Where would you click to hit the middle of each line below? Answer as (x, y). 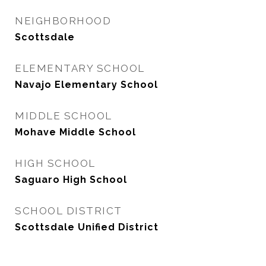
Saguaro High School (71, 180)
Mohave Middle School (75, 132)
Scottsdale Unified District (87, 227)
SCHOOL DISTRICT (69, 211)
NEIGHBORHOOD (63, 21)
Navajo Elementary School (86, 85)
